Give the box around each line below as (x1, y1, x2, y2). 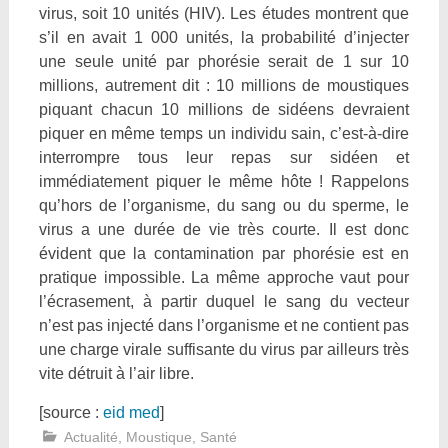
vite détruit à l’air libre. (38, 365, 194, 382)
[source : (38, 404, 103, 421)
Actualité (63, 429, 118, 445)
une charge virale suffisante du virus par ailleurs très (38, 341, 410, 358)
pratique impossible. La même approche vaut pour (38, 269, 410, 286)
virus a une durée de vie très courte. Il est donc (38, 221, 410, 238)
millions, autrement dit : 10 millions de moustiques (38, 77, 410, 94)
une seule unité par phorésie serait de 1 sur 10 (38, 53, 410, 70)
